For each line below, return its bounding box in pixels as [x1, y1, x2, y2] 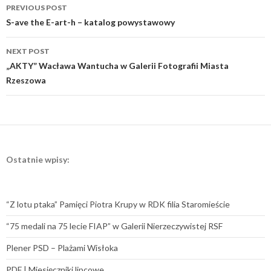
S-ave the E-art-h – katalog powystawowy [6, 16, 175, 27]
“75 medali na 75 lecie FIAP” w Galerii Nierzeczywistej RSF [6, 220, 223, 231]
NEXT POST [6, 46, 50, 56]
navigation [5, 14, 82, 34]
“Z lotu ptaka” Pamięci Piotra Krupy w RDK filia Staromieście [6, 198, 230, 209]
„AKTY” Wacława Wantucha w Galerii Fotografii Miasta [6, 60, 229, 71]
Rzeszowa [6, 74, 46, 85]
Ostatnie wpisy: [6, 154, 70, 165]
